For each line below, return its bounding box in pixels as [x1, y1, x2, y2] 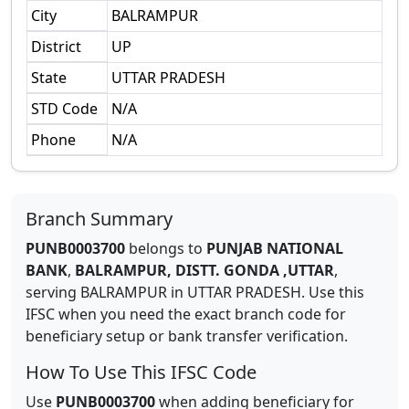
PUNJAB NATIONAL [206, 238, 343, 258]
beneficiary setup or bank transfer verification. [26, 326, 348, 346]
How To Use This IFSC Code [26, 360, 257, 384]
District [31, 37, 81, 57]
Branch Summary [26, 206, 173, 231]
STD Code [31, 99, 98, 119]
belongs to [125, 238, 206, 258]
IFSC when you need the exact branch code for [26, 304, 346, 324]
